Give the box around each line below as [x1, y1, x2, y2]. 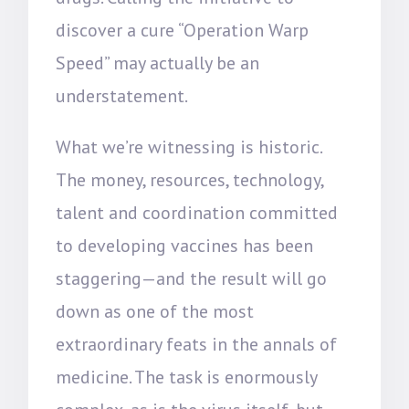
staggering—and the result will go [56, 267, 328, 290]
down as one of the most [56, 299, 255, 323]
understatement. [56, 84, 189, 108]
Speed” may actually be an [56, 51, 260, 75]
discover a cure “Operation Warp [56, 18, 309, 42]
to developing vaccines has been [56, 234, 314, 257]
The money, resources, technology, [56, 168, 324, 192]
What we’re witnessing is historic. [56, 135, 322, 159]
